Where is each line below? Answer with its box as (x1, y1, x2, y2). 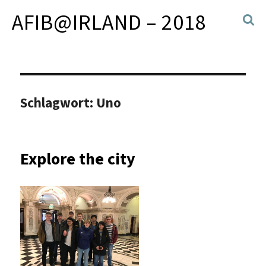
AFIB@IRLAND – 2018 (12, 8, 207, 37)
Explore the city (20, 147, 136, 170)
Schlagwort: (20, 93, 97, 112)
